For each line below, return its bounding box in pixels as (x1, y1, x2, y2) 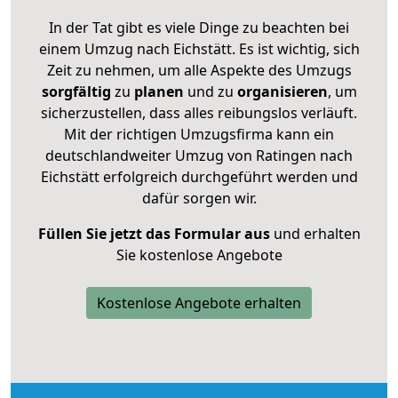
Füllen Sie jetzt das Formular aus (37, 223, 270, 243)
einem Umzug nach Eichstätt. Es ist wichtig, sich (38, 38, 360, 59)
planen (133, 81, 184, 101)
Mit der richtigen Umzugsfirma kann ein (64, 123, 334, 144)
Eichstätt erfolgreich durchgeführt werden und (40, 166, 358, 187)
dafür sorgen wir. (141, 187, 257, 208)
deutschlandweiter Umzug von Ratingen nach (45, 145, 353, 165)
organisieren (233, 81, 328, 101)
